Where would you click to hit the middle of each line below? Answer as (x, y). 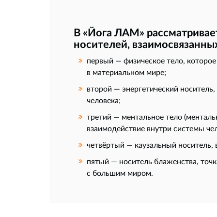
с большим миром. (120, 173)
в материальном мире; (126, 72)
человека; (104, 100)
